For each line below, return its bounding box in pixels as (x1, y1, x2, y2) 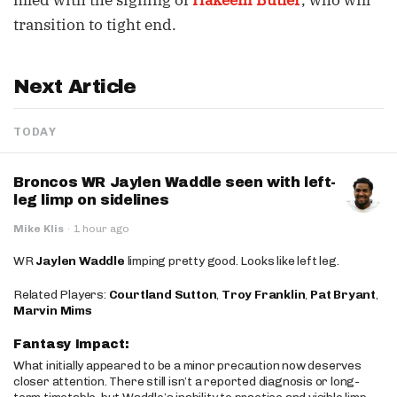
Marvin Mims (13, 303, 92, 318)
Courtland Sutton (108, 287, 217, 302)
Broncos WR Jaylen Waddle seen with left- (13, 175, 337, 190)
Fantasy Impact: (13, 338, 134, 351)
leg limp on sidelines (13, 192, 169, 207)
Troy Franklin (222, 287, 306, 302)
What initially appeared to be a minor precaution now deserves (13, 358, 362, 373)
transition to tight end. (13, 15, 176, 35)
